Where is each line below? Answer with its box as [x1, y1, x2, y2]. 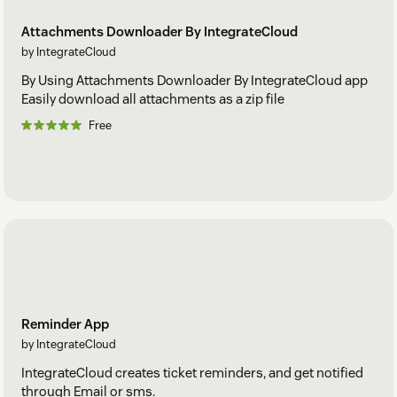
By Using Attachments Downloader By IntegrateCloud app [21, 71, 368, 89]
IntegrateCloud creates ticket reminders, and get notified [21, 364, 363, 382]
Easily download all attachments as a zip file [21, 90, 284, 107]
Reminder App [21, 315, 109, 333]
